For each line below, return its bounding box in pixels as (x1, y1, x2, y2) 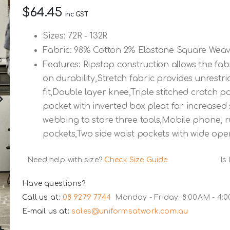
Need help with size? (27, 156, 105, 164)
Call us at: (22, 193, 63, 201)
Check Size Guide (104, 156, 168, 164)
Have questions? (22, 179, 86, 187)
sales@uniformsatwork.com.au (71, 207, 188, 215)
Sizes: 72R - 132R (43, 31, 108, 41)
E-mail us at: (22, 207, 71, 215)
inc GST (65, 10, 88, 18)
